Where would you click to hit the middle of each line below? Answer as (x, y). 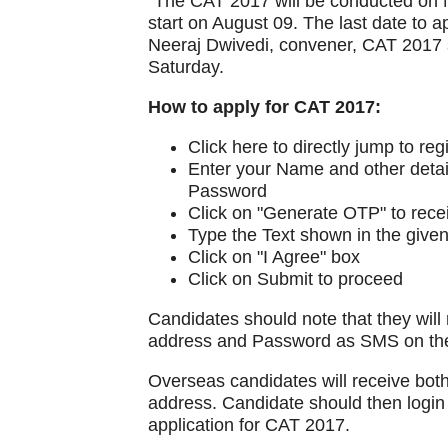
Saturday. (185, 67)
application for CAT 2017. (248, 425)
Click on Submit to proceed (295, 279)
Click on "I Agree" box (273, 257)
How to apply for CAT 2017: (264, 107)
